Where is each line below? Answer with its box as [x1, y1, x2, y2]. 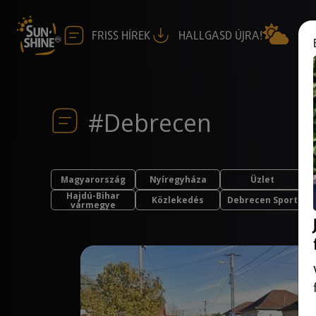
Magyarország [61, 174, 126, 186]
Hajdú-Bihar [66, 189, 120, 202]
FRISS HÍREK [92, 30, 150, 42]
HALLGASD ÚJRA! [178, 30, 262, 42]
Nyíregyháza [149, 174, 207, 186]
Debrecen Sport [227, 194, 298, 206]
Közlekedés [152, 194, 204, 206]
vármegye [71, 198, 116, 211]
